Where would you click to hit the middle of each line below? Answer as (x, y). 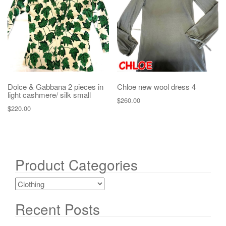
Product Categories (76, 164)
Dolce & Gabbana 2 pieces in (55, 87)
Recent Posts (58, 209)
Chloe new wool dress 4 (157, 87)
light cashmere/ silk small (49, 95)
